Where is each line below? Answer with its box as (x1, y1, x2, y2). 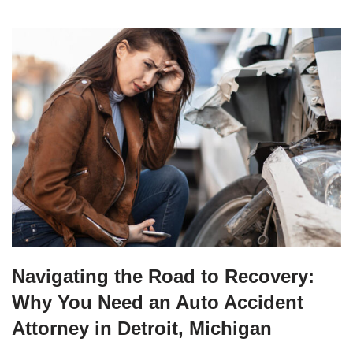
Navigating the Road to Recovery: (12, 265, 314, 287)
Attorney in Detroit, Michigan (12, 317, 272, 339)
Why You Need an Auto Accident (12, 291, 303, 313)
